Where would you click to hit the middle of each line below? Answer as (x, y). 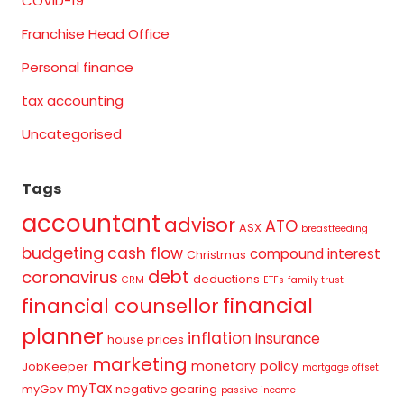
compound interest (315, 254)
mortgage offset (340, 368)
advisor (200, 225)
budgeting (63, 253)
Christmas (216, 255)
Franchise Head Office (96, 34)
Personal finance (78, 68)
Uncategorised (72, 134)
